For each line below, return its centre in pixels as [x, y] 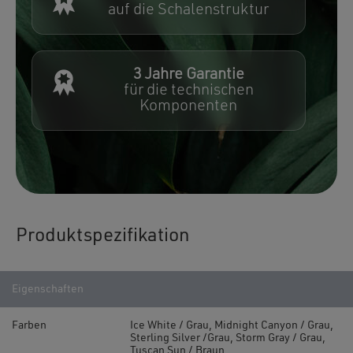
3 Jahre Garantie [188, 74]
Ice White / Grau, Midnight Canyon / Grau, [232, 325]
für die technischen [188, 90]
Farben [29, 325]
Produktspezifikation [103, 236]
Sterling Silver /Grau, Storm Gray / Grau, [228, 338]
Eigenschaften [48, 289]
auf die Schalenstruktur [188, 10]
